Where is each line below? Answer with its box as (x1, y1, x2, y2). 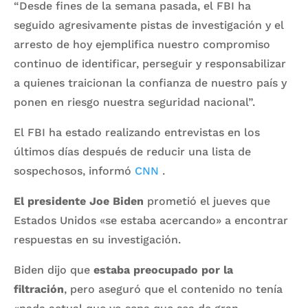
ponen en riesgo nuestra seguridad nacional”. (14, 95, 255, 109)
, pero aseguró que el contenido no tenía (64, 282, 283, 296)
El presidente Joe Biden (14, 194, 144, 208)
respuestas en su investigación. (14, 232, 181, 246)
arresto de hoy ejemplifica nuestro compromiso (14, 37, 270, 51)
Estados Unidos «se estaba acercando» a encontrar (14, 213, 288, 227)
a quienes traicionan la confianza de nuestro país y (14, 76, 287, 89)
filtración (14, 282, 64, 296)
